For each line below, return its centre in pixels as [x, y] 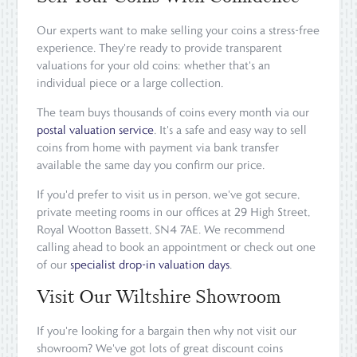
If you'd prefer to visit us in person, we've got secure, [169, 194]
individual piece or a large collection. [130, 82]
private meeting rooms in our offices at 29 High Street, [174, 212]
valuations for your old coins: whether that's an [154, 65]
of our [54, 264]
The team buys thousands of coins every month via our [173, 112]
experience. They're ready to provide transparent [160, 47]
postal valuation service [96, 129]
